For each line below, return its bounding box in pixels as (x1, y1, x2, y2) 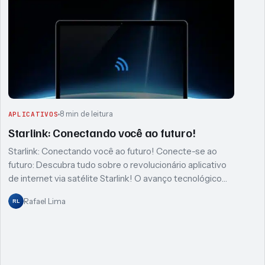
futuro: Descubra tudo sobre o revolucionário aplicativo (8, 159, 227, 170)
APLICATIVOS (8, 110, 59, 119)
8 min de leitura (60, 109, 114, 119)
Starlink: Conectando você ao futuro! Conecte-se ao (8, 145, 217, 157)
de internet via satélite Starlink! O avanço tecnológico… (8, 172, 227, 184)
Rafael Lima (23, 196, 66, 206)
